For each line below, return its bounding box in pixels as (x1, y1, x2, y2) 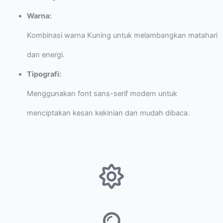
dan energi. (26, 50, 65, 60)
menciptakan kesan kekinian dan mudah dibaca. (26, 109, 190, 118)
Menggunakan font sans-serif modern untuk (26, 89, 177, 99)
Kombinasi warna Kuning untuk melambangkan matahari (26, 31, 218, 40)
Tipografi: (26, 70, 61, 79)
